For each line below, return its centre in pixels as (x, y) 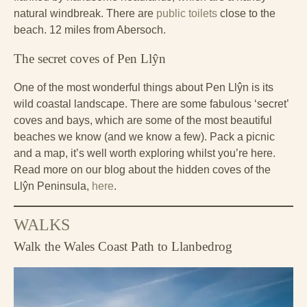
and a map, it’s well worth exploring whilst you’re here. (145, 153)
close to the (246, 13)
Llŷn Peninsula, (53, 186)
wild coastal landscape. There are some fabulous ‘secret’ (151, 103)
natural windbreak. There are (85, 13)
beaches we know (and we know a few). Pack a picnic (144, 136)
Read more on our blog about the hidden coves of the (142, 169)
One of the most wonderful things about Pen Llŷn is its (144, 87)
